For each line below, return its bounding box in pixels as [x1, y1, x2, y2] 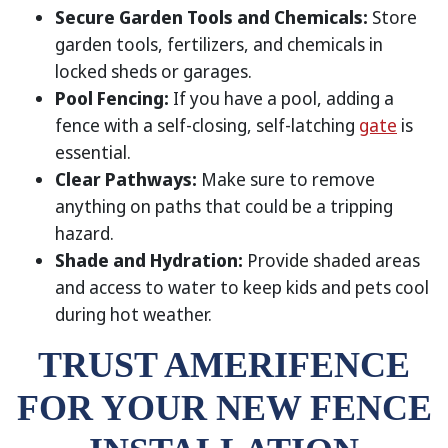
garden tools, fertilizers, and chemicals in [55, 32, 383, 56]
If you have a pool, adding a [169, 86, 394, 110]
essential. [55, 140, 131, 164]
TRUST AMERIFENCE [38, 345, 410, 385]
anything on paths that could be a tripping [55, 194, 393, 218]
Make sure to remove [197, 167, 375, 191]
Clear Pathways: [55, 167, 197, 191]
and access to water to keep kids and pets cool [55, 275, 429, 299]
